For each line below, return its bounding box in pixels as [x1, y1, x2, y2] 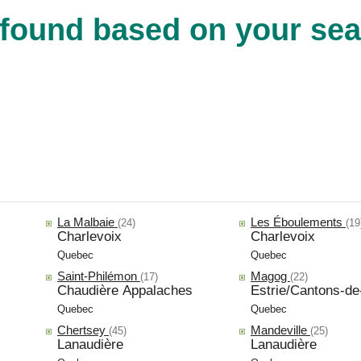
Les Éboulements [251, 214, 346, 229]
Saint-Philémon [57, 268, 140, 283]
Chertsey [57, 322, 109, 337]
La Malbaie [57, 214, 118, 229]
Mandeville [251, 322, 310, 337]
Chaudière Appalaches [57, 282, 193, 298]
